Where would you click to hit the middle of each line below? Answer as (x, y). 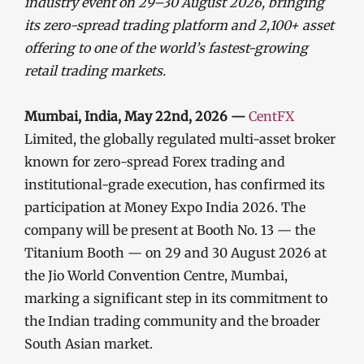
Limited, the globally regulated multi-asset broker (180, 139)
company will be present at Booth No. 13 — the (170, 230)
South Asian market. (89, 344)
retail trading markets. (95, 71)
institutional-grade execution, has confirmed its (175, 184)
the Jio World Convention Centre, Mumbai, (156, 275)
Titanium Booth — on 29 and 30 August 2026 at (175, 253)
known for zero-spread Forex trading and (155, 162)
